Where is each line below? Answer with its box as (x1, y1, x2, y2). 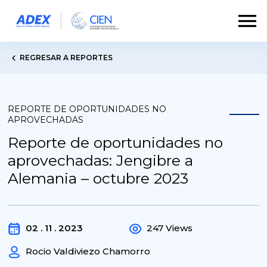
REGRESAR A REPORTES (20, 53, 113, 62)
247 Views (147, 222, 193, 234)
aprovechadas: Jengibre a (8, 151, 194, 169)
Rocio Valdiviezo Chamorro (26, 246, 151, 257)
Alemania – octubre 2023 (8, 169, 189, 187)
